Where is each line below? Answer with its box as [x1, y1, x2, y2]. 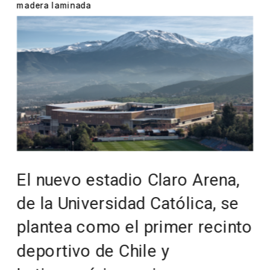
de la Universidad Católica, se [17, 193, 239, 214]
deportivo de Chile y [17, 240, 169, 261]
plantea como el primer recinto [17, 216, 253, 237]
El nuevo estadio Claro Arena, [17, 169, 240, 190]
